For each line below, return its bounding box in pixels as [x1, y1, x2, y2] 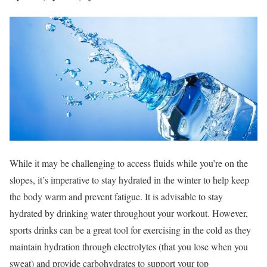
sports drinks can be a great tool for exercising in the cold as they [10, 223, 251, 236]
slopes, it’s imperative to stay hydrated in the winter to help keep [10, 173, 249, 186]
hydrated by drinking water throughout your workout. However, [10, 206, 248, 219]
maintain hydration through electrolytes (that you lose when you [10, 240, 248, 253]
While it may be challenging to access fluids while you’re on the [10, 156, 248, 169]
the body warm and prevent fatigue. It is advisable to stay [10, 190, 223, 203]
